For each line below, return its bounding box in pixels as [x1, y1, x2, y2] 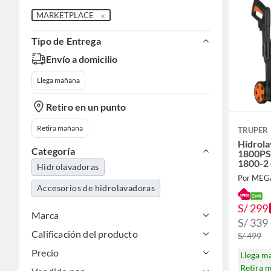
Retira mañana [37, 123, 83, 133]
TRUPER [238, 125, 269, 135]
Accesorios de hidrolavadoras [37, 183, 155, 194]
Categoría [31, 145, 75, 157]
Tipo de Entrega [31, 35, 101, 47]
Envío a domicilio [46, 53, 117, 65]
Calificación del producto [31, 228, 138, 240]
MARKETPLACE [36, 10, 94, 21]
